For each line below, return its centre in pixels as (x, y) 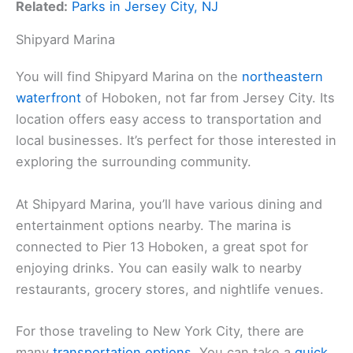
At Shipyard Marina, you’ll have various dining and (169, 204)
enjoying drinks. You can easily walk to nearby (159, 268)
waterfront (48, 98)
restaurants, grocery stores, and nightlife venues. (170, 289)
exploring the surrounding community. (134, 162)
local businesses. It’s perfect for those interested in (176, 141)
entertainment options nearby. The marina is (154, 225)
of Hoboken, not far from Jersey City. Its (208, 98)
